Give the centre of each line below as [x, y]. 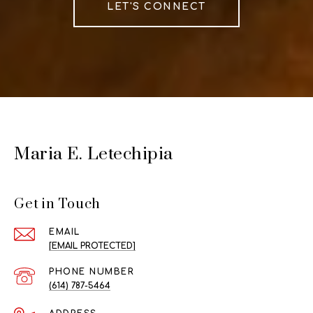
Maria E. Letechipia [94, 154]
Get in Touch [57, 205]
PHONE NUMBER [92, 272]
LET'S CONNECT [156, 7]
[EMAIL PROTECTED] [92, 246]
